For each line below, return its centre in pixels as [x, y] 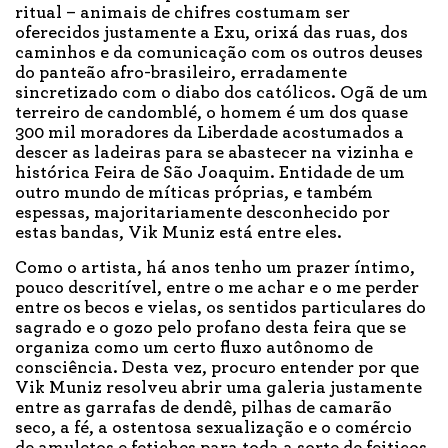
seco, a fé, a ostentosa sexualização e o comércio [213, 428]
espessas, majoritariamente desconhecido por [202, 213]
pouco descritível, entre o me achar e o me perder [217, 288]
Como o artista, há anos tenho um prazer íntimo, [215, 268]
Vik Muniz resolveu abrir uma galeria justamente [218, 388]
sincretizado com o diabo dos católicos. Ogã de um [221, 93]
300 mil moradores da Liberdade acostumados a [209, 133]
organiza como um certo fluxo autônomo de [194, 348]
